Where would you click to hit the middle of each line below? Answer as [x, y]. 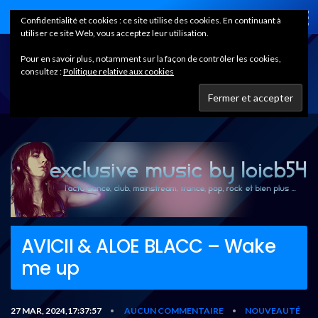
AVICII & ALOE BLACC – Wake [149, 246]
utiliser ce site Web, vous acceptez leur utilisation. [115, 33]
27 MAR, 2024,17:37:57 [56, 310]
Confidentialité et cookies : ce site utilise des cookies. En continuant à [151, 20]
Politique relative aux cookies [119, 71]
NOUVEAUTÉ [273, 310]
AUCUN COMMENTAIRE [174, 310]
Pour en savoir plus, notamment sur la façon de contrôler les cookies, [151, 59]
